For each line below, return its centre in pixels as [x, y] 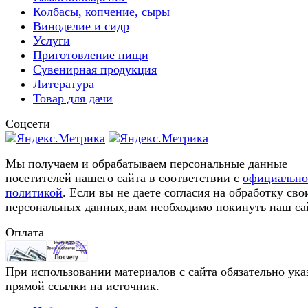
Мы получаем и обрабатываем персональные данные [146, 163]
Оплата [25, 232]
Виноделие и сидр [81, 26]
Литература [64, 84]
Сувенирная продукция [95, 69]
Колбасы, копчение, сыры [101, 11]
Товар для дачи [73, 98]
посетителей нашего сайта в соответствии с [124, 178]
